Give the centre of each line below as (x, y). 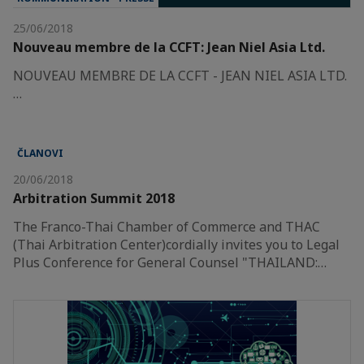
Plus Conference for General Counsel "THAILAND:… (170, 262)
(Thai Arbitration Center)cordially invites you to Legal (176, 244)
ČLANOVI (40, 153)
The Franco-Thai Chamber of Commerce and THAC (167, 226)
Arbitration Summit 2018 (94, 198)
